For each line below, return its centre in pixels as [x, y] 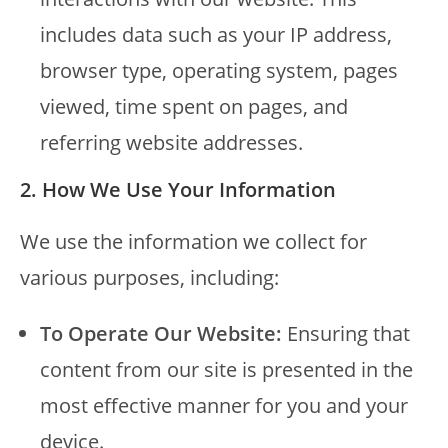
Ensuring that [346, 333]
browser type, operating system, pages [219, 70]
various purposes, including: [149, 277]
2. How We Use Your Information [178, 189]
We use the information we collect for [193, 241]
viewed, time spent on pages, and [194, 106]
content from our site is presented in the [226, 369]
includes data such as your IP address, [216, 34]
